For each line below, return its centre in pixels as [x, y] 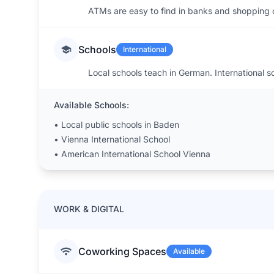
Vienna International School [116, 139]
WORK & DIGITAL [89, 209]
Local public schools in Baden [120, 124]
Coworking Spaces [122, 251]
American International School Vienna [136, 154]
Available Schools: [91, 105]
